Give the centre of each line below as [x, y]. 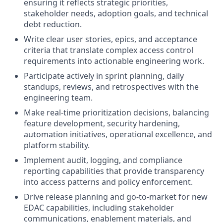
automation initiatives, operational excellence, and [118, 134]
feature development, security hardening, [102, 123]
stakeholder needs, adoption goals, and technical [116, 13]
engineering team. [58, 98]
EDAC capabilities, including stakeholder [99, 208]
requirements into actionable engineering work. [114, 61]
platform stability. [57, 145]
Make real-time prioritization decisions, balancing [116, 112]
